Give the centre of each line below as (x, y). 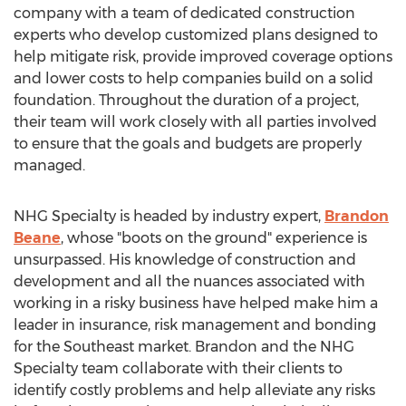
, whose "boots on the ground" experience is (214, 238)
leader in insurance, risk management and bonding (195, 325)
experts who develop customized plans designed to (196, 35)
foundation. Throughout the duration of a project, (186, 100)
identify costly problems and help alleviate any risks (194, 390)
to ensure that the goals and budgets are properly (188, 144)
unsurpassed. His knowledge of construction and (185, 260)
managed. (49, 165)
